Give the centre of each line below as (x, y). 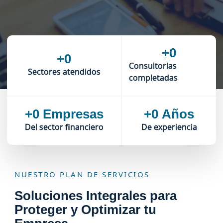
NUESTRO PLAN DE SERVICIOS (82, 174)
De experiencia (169, 127)
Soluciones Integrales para (96, 195)
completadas (153, 77)
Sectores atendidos (64, 71)
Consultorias (153, 65)
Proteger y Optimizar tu (85, 209)
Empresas (73, 114)
